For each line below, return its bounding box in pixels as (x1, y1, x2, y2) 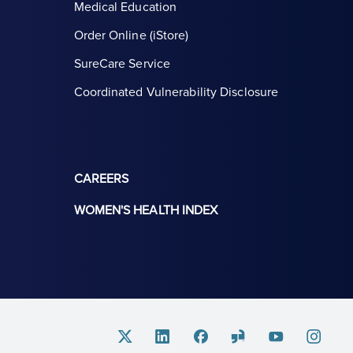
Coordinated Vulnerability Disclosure (73, 84, 279, 101)
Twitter (116, 329, 149, 344)
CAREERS (73, 171, 129, 188)
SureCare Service (73, 56, 171, 72)
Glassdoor (229, 329, 280, 344)
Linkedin (154, 329, 195, 344)
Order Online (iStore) (73, 28, 189, 44)
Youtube (267, 329, 308, 344)
